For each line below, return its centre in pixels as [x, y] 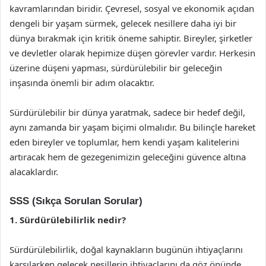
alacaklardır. [34, 171]
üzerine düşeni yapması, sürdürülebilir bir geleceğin [116, 67]
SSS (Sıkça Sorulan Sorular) [76, 201]
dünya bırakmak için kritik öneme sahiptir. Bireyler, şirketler [131, 38]
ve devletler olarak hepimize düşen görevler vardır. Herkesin [132, 53]
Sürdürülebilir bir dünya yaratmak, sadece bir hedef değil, [127, 112]
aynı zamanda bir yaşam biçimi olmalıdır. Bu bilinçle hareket [132, 127]
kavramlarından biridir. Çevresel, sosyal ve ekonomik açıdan [132, 8]
